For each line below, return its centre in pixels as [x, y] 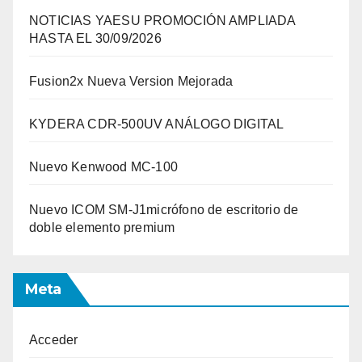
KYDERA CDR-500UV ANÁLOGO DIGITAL [157, 124]
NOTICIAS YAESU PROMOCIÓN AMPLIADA [162, 20]
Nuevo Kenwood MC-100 [103, 166]
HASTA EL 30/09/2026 [95, 38]
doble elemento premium [102, 227]
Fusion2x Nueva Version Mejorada [131, 81]
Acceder [54, 339]
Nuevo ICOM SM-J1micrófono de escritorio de [164, 209]
